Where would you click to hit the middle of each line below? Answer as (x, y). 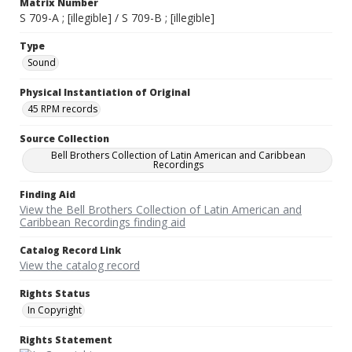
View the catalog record (80, 266)
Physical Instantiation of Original (105, 93)
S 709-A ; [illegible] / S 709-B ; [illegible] (117, 18)
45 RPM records (62, 109)
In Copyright (55, 310)
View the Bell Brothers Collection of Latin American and (161, 210)
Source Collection (64, 139)
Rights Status (55, 294)
